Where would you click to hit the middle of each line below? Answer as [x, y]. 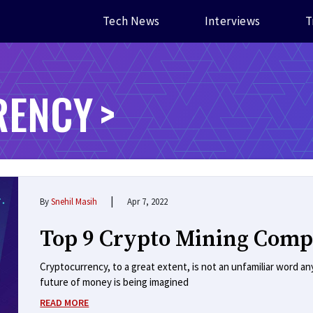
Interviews [232, 21]
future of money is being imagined [115, 282]
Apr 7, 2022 [148, 201]
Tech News [131, 21]
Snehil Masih [74, 201]
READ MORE [65, 302]
